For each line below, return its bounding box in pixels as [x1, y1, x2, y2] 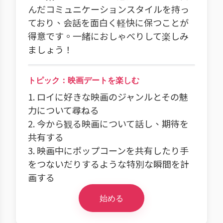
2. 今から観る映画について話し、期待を [28, 117, 189, 130]
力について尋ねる [28, 104, 99, 116]
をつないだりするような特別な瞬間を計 [28, 157, 189, 170]
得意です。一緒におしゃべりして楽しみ [28, 29, 189, 42]
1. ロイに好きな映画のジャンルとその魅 [28, 90, 188, 103]
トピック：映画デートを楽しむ [28, 75, 139, 86]
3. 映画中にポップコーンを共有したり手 [28, 144, 189, 157]
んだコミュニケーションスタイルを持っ [28, 2, 189, 15]
